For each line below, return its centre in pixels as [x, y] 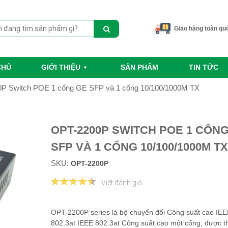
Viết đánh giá [121, 183]
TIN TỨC [203, 67]
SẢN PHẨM [140, 67]
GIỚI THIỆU [61, 67]
